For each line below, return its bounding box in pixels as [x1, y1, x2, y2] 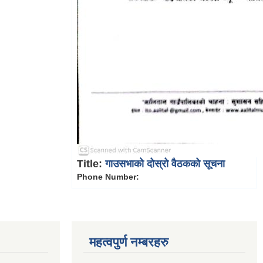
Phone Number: [77, 171, 139, 181]
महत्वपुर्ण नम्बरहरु [89, 234, 168, 249]
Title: [77, 157, 105, 170]
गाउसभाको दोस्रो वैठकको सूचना [105, 157, 225, 170]
